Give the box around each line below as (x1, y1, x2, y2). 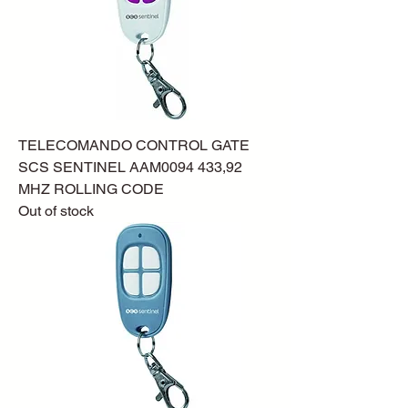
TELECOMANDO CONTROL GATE (18, 137, 250, 155)
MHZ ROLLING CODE (18, 180, 164, 199)
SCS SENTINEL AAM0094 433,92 (18, 158, 242, 177)
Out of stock (18, 202, 94, 220)
